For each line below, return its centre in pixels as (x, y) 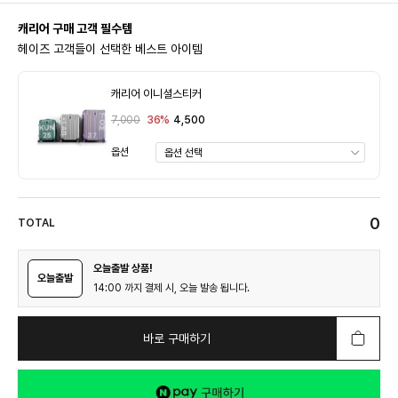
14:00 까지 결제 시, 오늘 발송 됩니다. (171, 288)
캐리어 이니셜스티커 (156, 94)
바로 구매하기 (177, 338)
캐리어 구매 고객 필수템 (75, 28)
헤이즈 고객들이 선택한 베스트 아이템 (110, 49)
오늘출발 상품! (123, 268)
